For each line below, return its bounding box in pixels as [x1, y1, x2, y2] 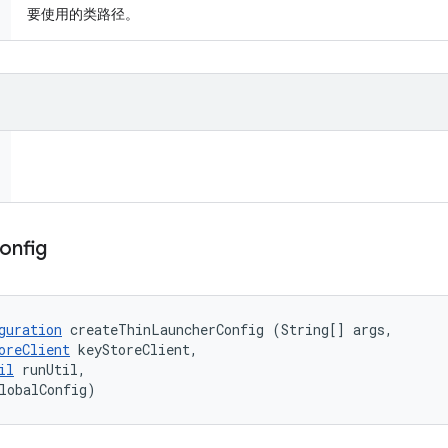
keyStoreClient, [70, 340, 206, 359]
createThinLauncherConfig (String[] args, [62, 320, 401, 339]
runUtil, [14, 360, 94, 379]
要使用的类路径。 [27, 5, 139, 23]
